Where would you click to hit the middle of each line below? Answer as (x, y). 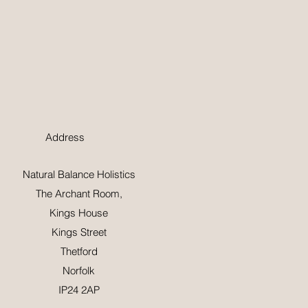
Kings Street (79, 232)
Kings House (79, 212)
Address (65, 137)
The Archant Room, (79, 193)
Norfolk (79, 270)
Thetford (79, 251)
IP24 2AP (79, 289)
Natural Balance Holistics (79, 174)
